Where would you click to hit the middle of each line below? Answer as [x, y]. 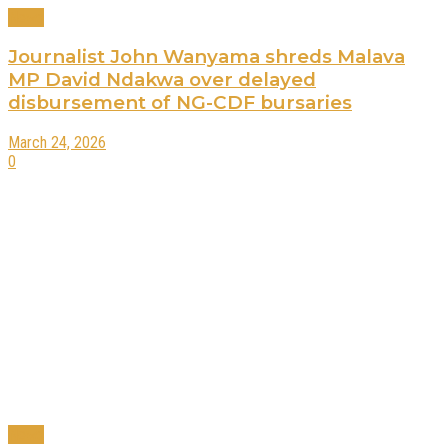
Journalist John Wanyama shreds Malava [206, 57]
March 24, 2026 [57, 142]
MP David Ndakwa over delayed [162, 80]
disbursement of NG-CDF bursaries [180, 103]
